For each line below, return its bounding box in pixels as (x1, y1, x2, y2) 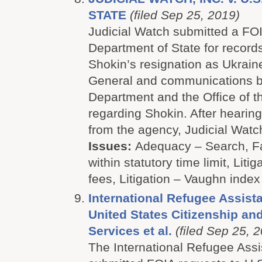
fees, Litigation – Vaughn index (88, 172, 260, 185)
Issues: (88, 139, 135, 153)
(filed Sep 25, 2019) (130, 8, 240, 22)
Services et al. (88, 224, 172, 237)
